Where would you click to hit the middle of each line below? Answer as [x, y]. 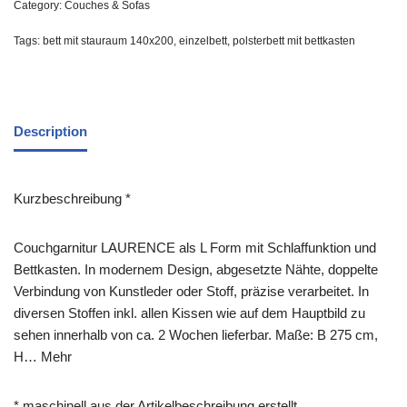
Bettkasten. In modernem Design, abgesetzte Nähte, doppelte [196, 270]
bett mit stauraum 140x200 [108, 41]
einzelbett [203, 41]
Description [50, 131]
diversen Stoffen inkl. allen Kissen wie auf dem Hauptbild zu [189, 313]
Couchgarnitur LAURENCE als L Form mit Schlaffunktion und [195, 248]
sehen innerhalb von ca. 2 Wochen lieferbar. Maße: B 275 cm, [196, 335]
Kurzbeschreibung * [72, 199]
